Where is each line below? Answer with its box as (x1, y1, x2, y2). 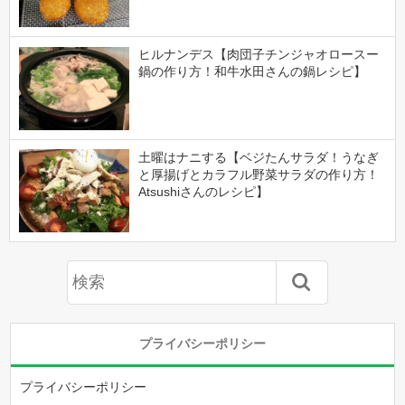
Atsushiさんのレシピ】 (137, 184, 268, 199)
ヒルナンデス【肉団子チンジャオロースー (137, 47, 379, 62)
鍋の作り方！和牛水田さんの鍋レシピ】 (137, 64, 366, 80)
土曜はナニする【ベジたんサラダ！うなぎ (137, 149, 379, 165)
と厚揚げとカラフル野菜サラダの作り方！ (137, 166, 379, 182)
